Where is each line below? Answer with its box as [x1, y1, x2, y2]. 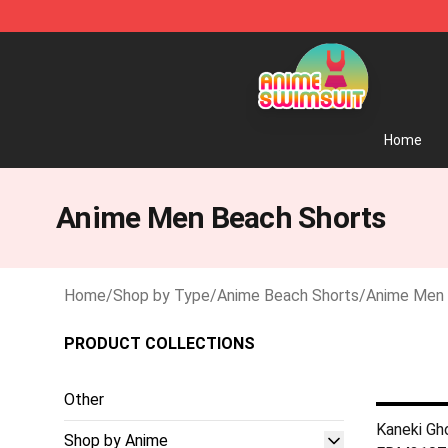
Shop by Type [113, 286, 210, 305]
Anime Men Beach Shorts [56, 200, 386, 235]
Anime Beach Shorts [217, 286, 359, 305]
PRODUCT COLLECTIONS [64, 334, 255, 353]
